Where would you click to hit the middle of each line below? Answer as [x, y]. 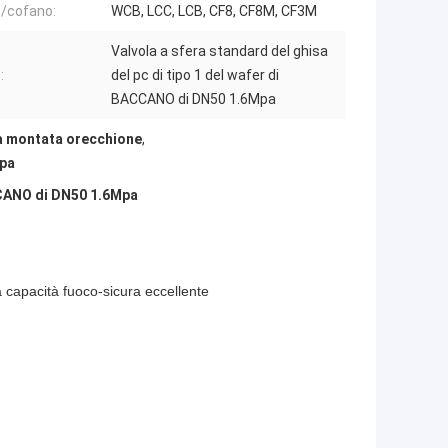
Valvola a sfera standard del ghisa [219, 51]
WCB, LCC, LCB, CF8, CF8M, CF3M [214, 11]
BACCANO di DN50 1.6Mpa [193, 99]
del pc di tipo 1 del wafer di [195, 75]
